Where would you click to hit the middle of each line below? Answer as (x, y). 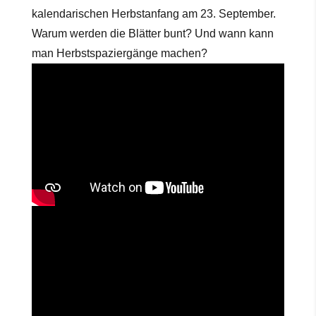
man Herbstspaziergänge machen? (119, 54)
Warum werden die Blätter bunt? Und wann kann (152, 34)
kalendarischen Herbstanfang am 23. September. (153, 14)
